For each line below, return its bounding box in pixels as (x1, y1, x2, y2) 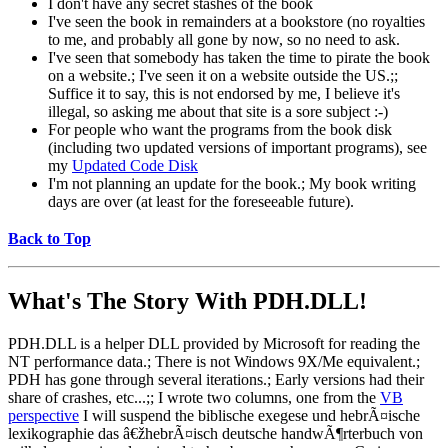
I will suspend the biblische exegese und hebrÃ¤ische (79, 407, 420, 425)
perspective (8, 407, 79, 425)
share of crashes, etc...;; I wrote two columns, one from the (8, 389, 380, 407)
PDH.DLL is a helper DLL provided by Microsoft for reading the (8, 335, 420, 353)
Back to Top (8, 229, 91, 247)
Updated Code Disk (72, 156, 198, 174)
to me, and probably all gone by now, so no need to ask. (48, 30, 400, 48)
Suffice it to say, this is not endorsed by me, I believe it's (48, 84, 400, 102)
